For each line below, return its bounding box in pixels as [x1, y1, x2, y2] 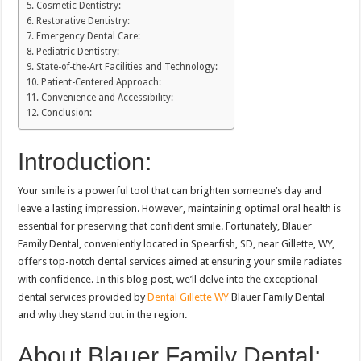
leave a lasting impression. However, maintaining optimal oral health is [18, 202, 342, 215]
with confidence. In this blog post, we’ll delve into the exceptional [18, 273, 318, 286]
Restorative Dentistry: [35, 15, 130, 27]
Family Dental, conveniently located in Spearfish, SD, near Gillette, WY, [18, 238, 335, 251]
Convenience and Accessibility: [40, 92, 173, 104]
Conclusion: [40, 107, 92, 119]
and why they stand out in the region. [18, 309, 188, 322]
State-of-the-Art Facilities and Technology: [35, 61, 218, 73]
